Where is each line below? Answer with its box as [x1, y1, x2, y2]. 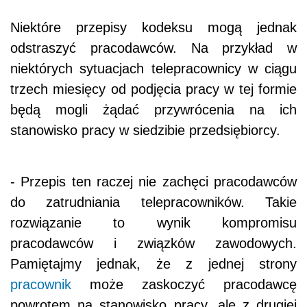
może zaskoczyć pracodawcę [71, 277, 297, 293]
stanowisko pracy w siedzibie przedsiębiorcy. [10, 123, 280, 138]
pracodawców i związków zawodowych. [10, 236, 297, 251]
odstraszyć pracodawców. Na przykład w [10, 40, 297, 56]
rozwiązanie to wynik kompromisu [10, 215, 297, 231]
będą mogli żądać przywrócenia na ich [10, 102, 297, 118]
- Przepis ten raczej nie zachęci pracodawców [10, 174, 297, 190]
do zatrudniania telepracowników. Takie [10, 195, 297, 210]
